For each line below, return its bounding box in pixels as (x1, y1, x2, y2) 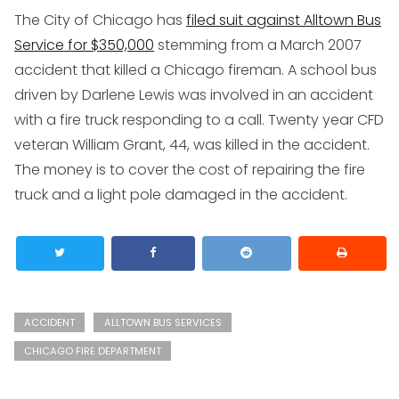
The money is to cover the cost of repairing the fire (14, 159, 365, 181)
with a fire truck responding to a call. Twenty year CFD (14, 110, 384, 131)
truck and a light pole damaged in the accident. (14, 184, 347, 206)
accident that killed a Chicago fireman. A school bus (14, 60, 377, 81)
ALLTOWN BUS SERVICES (103, 314, 222, 330)
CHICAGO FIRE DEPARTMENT (24, 343, 162, 358)
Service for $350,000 (14, 35, 154, 56)
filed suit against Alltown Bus (186, 10, 381, 31)
